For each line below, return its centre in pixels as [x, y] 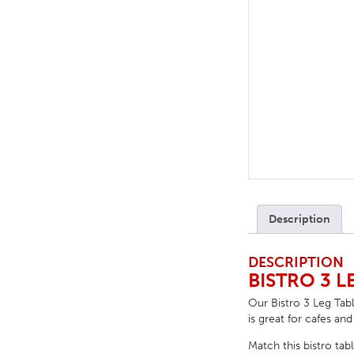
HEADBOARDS [149, 75]
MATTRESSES [145, 103]
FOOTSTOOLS [149, 131]
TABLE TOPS [144, 20]
